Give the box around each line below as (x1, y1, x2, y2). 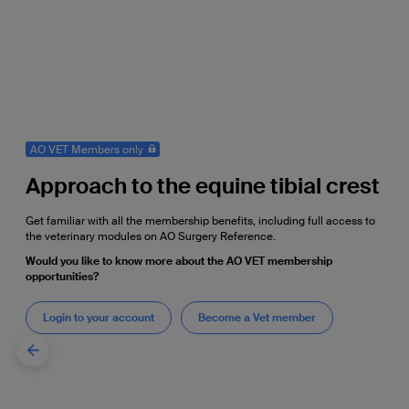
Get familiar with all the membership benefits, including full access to (25, 213, 375, 228)
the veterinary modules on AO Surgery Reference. (25, 228, 276, 244)
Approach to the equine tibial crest (25, 171, 380, 200)
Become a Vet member (197, 309, 316, 325)
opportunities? (25, 268, 99, 284)
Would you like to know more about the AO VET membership (25, 253, 332, 268)
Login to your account (42, 309, 154, 325)
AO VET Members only (29, 142, 143, 157)
